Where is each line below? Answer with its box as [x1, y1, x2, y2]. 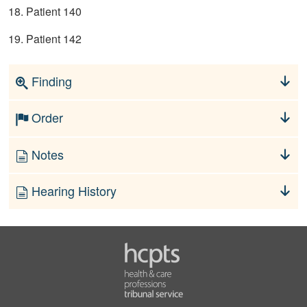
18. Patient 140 [8, 3, 82, 20]
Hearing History [28, 181, 116, 199]
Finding [28, 72, 72, 90]
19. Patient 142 [8, 31, 82, 47]
